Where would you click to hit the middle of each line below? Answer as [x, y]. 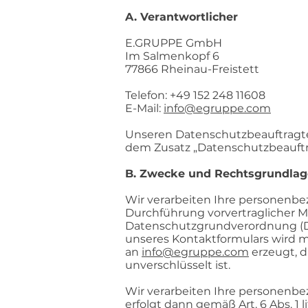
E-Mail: [144, 108]
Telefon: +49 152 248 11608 [195, 95]
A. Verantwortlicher [181, 17]
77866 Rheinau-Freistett [192, 69]
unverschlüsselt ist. [178, 265]
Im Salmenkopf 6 [172, 56]
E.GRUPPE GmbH [174, 43]
